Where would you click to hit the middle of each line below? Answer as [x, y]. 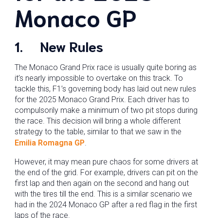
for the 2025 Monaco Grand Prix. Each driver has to [102, 100]
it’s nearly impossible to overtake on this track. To [99, 78]
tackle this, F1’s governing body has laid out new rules [105, 89]
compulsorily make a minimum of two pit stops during [106, 110]
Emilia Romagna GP [50, 143]
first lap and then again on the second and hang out [102, 183]
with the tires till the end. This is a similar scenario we [103, 194]
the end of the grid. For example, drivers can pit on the [106, 173]
